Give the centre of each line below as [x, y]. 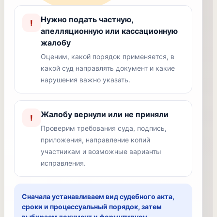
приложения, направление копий [95, 140]
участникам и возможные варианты [101, 151]
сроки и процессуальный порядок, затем [92, 207]
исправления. [63, 163]
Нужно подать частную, [87, 19]
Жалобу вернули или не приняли [105, 114]
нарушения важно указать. [85, 80]
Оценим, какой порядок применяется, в [108, 56]
